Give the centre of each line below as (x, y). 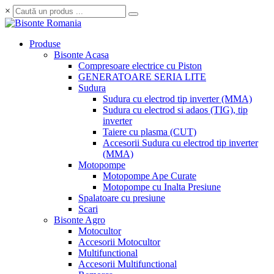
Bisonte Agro (80, 220)
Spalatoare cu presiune (122, 198)
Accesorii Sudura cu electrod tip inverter (180, 143)
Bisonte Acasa (81, 55)
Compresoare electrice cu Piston (140, 66)
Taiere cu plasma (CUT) (150, 132)
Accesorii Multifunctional (128, 264)
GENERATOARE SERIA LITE (142, 77)
